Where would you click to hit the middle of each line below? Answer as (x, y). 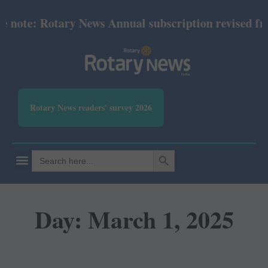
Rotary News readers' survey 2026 (91, 108)
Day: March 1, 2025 (134, 220)
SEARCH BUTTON (168, 150)
